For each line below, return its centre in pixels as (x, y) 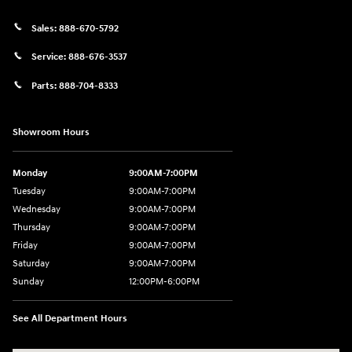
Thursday (31, 228)
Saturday (31, 264)
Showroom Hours (51, 133)
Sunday (28, 282)
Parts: (45, 86)
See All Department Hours (70, 319)
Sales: (45, 28)
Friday (25, 246)
